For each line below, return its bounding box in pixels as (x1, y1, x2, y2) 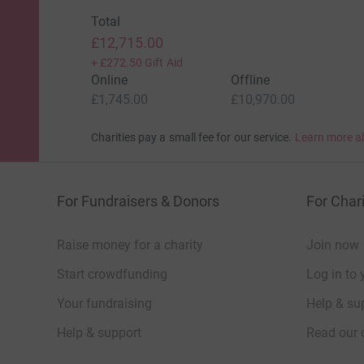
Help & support (57, 325, 141, 341)
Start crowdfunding (57, 266, 167, 283)
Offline (230, 72, 271, 89)
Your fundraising (57, 296, 152, 312)
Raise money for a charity (57, 237, 203, 253)
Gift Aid (145, 56, 183, 70)
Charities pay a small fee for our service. (90, 131, 292, 145)
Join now (306, 237, 359, 253)
